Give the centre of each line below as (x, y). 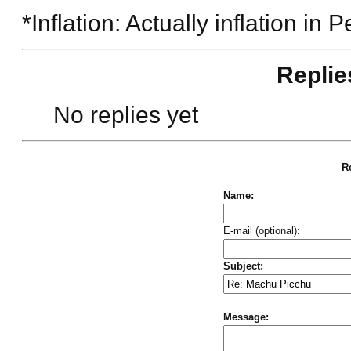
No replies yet (125, 114)
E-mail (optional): (261, 230)
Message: (246, 317)
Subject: (243, 266)
